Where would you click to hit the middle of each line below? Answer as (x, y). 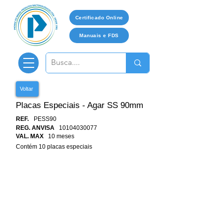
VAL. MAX (30, 136)
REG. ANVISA (35, 128)
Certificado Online (99, 18)
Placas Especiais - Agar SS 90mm (80, 105)
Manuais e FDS (99, 35)
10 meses (61, 136)
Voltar (27, 89)
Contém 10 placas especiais (54, 147)
